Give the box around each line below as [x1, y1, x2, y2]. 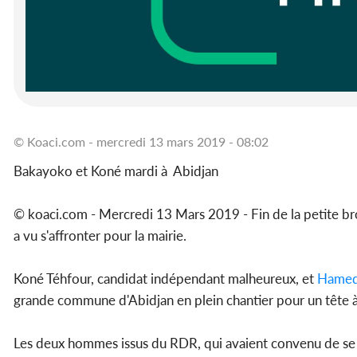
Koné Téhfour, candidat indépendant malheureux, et [14, 270, 317, 288]
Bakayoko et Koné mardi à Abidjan [14, 163, 218, 180]
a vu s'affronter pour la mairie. [14, 227, 186, 245]
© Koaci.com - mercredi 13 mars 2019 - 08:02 [14, 134, 269, 150]
